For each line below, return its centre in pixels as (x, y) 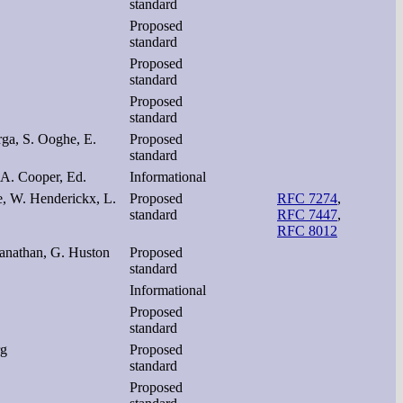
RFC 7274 (307, 198)
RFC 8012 (307, 230)
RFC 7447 (307, 214)
